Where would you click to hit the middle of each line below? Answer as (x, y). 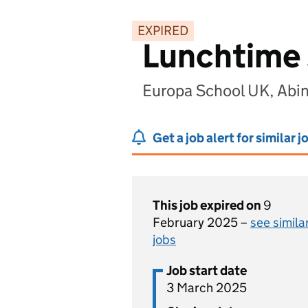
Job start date (207, 271)
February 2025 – (201, 222)
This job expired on (208, 205)
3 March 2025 (207, 288)
